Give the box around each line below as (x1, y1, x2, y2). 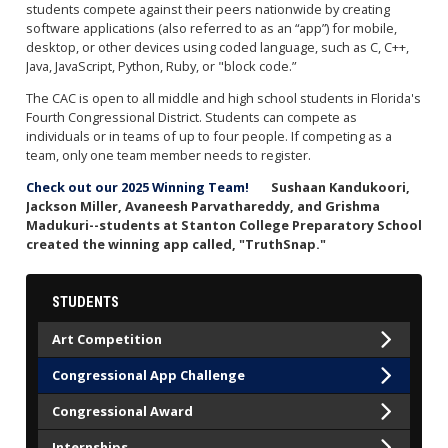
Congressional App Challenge (52, 366, 246, 385)
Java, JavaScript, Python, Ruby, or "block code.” (25, 56, 296, 75)
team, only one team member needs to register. (25, 145, 314, 164)
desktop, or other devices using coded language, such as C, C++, (25, 37, 409, 56)
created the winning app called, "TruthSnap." (25, 234, 329, 253)
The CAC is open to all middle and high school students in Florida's (25, 88, 421, 107)
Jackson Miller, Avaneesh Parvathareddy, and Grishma (25, 196, 380, 215)
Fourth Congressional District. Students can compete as (25, 107, 357, 126)
